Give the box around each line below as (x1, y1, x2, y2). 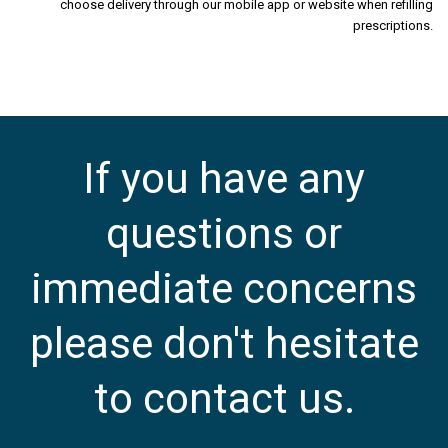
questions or (106, 208, 342, 258)
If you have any (83, 153, 365, 203)
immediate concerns (31, 263, 417, 313)
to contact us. (93, 373, 355, 423)
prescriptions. (353, 17, 433, 33)
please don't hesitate (29, 318, 419, 368)
